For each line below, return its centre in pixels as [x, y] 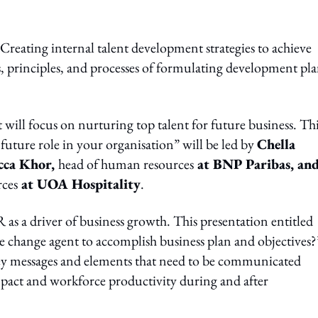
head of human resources [126, 164]
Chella [276, 144]
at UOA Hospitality [79, 184]
